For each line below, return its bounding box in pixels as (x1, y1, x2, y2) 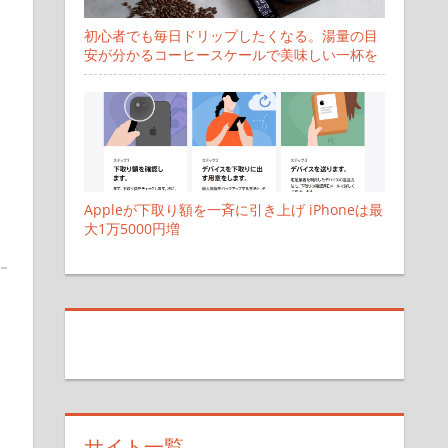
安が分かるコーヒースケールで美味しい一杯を (83, 45, 378, 65)
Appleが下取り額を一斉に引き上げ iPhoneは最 (83, 200, 383, 220)
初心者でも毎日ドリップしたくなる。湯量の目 (83, 26, 378, 46)
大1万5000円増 (83, 219, 180, 239)
